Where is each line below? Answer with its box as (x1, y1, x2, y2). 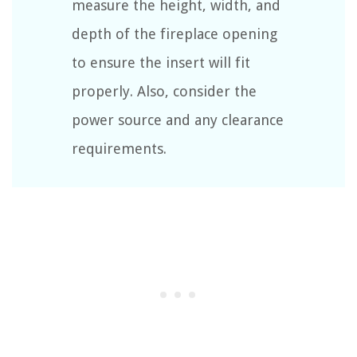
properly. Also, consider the (72, 82, 257, 100)
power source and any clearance (72, 111, 284, 128)
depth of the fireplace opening (72, 25, 277, 42)
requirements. (72, 139, 167, 157)
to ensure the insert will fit (72, 53, 250, 71)
